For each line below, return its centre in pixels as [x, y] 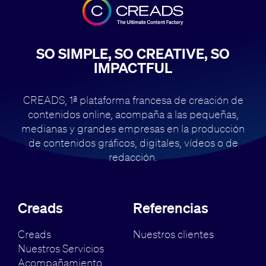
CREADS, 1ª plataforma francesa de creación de [133, 99]
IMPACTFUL [133, 68]
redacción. [133, 156]
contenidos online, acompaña [96, 114]
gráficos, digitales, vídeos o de [167, 142]
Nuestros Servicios [61, 248]
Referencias [171, 207]
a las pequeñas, [201, 114]
